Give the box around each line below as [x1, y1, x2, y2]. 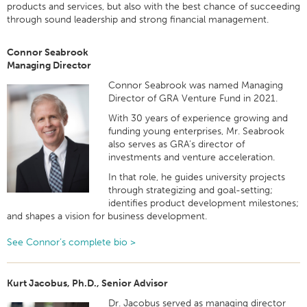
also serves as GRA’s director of [108, 138, 245, 150]
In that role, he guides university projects [108, 171, 286, 183]
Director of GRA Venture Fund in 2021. [108, 93, 281, 104]
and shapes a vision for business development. [7, 210, 207, 222]
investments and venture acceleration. [108, 151, 278, 163]
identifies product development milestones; [108, 197, 299, 209]
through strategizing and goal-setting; [108, 184, 273, 196]
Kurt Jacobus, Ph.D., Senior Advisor [7, 278, 168, 289]
